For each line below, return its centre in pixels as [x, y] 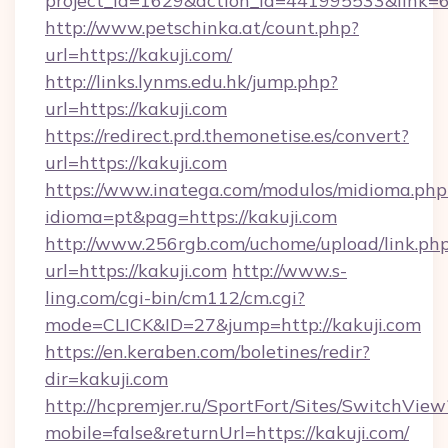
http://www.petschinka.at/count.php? [202, 27]
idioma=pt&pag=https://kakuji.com [191, 216]
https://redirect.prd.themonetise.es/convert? [227, 135]
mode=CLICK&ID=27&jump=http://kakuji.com [233, 324]
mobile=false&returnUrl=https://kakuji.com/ [227, 432]
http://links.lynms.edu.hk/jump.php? [191, 81]
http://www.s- [289, 270]
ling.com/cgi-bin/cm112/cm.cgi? [175, 297]
